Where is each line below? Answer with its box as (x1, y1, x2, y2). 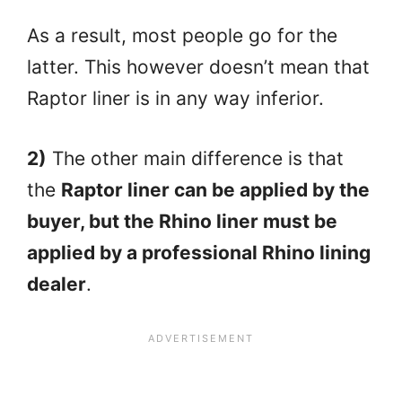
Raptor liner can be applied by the (61, 178, 370, 201)
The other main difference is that (47, 146, 344, 170)
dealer (27, 272, 86, 295)
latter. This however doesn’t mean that (27, 56, 370, 79)
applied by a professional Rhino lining (27, 240, 371, 264)
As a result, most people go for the (27, 24, 337, 48)
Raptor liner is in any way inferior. (27, 87, 324, 110)
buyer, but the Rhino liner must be (27, 209, 337, 232)
